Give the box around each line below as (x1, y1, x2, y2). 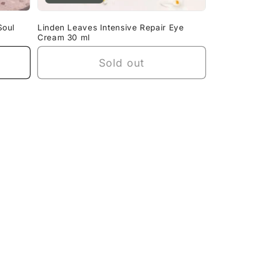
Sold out (98, 56, 145, 69)
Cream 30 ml (37, 33, 90, 43)
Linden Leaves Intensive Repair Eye (37, 23, 184, 33)
